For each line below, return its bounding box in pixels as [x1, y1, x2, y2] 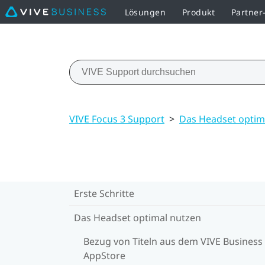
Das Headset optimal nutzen [74, 211, 201, 224]
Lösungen [124, 6, 166, 18]
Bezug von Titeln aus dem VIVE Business [83, 234, 263, 248]
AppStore [83, 248, 125, 262]
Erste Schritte [74, 186, 134, 200]
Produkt [182, 6, 215, 18]
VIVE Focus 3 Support [69, 112, 164, 125]
